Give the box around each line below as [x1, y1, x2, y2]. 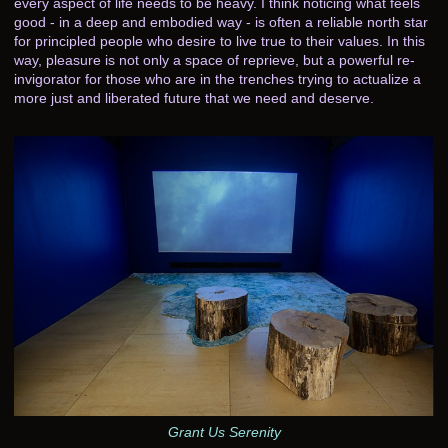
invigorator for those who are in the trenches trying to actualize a [14, 70, 421, 87]
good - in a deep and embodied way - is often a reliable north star [14, 13, 428, 30]
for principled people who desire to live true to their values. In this [14, 32, 425, 49]
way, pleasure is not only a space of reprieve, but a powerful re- [14, 51, 415, 68]
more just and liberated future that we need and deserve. [14, 89, 374, 106]
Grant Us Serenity [167, 423, 281, 440]
